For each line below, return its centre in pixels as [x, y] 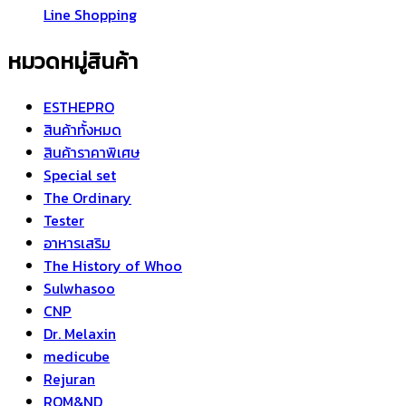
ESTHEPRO [79, 107]
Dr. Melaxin [80, 334]
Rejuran [69, 379]
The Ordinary [87, 198]
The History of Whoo [113, 266]
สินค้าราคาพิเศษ [92, 153]
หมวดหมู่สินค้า [72, 61]
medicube [77, 357]
